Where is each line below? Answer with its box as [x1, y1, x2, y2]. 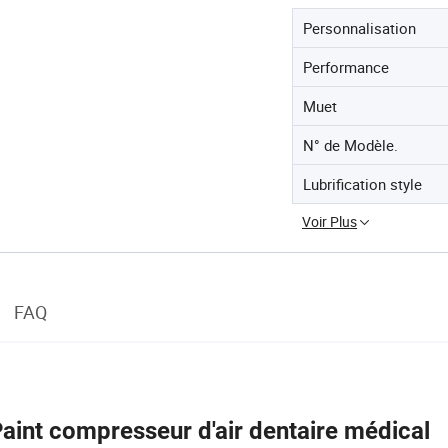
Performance [303, 56, 389, 77]
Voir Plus [302, 211, 357, 231]
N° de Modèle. [303, 134, 398, 155]
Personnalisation [303, 17, 416, 38]
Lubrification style [303, 173, 422, 194]
